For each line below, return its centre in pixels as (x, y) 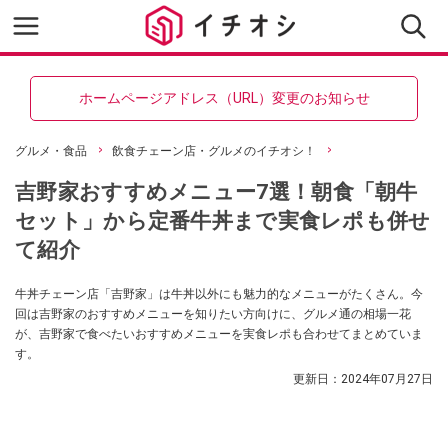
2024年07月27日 (387, 379)
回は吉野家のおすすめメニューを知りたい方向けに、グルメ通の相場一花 (213, 314)
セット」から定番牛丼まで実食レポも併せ (223, 220)
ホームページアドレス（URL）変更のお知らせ (224, 98)
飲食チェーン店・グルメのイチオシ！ (214, 151)
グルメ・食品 (51, 151)
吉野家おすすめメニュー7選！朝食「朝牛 (216, 191)
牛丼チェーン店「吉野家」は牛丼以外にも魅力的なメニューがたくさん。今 (219, 294)
